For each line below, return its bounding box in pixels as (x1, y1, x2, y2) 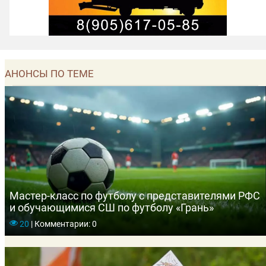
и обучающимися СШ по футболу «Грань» (9, 201, 214, 214)
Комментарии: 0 (32, 218, 97, 229)
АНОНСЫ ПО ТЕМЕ (5, 68, 94, 80)
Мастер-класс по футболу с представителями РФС (9, 189, 260, 202)
